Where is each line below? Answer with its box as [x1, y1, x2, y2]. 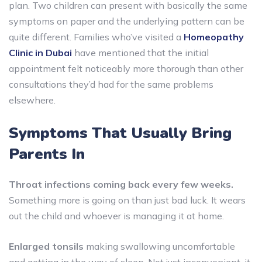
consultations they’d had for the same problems [9, 78, 213, 90]
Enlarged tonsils [9, 240, 84, 252]
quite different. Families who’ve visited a [9, 30, 181, 43]
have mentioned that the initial [74, 46, 209, 58]
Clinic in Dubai [9, 46, 72, 58]
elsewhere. [9, 94, 56, 106]
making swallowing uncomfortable [84, 240, 235, 252]
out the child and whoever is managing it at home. [9, 209, 224, 222]
